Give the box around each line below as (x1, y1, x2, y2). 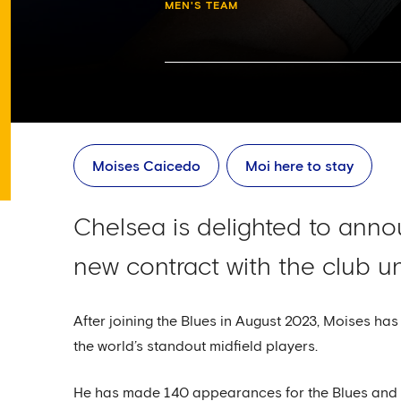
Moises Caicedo (92, 159, 200, 174)
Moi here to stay (245, 159, 354, 174)
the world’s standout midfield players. (73, 339, 318, 354)
